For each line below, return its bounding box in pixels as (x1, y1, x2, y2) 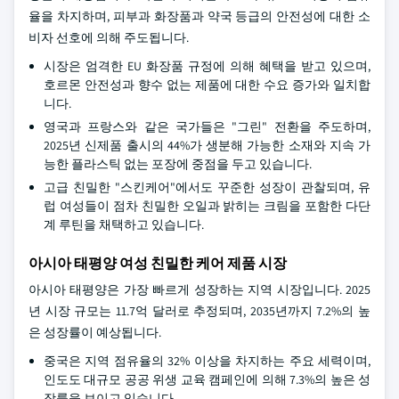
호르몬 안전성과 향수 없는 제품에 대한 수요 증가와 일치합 (44, 77, 370, 93)
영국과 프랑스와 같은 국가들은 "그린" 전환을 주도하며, (44, 118, 370, 134)
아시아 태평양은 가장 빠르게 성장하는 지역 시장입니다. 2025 (28, 281, 370, 297)
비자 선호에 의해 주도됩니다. (28, 29, 189, 45)
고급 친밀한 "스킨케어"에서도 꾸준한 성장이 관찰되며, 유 (44, 179, 370, 195)
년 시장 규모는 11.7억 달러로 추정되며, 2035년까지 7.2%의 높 (28, 303, 370, 319)
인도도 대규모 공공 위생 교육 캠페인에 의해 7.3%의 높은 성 (44, 371, 370, 387)
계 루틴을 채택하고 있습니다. (44, 216, 204, 232)
